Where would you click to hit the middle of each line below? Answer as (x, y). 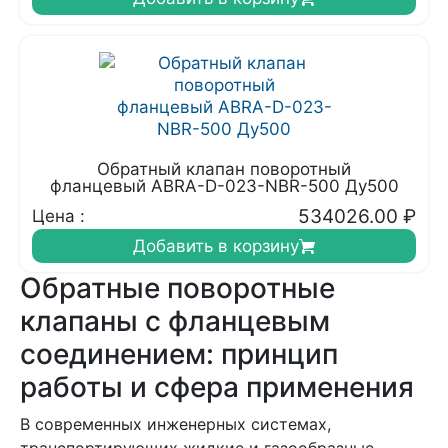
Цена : (58, 216)
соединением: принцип (179, 354)
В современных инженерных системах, (175, 424)
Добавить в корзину (216, 246)
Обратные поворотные (177, 288)
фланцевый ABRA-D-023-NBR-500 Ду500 (224, 186)
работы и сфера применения (217, 387)
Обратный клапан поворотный (224, 169)
